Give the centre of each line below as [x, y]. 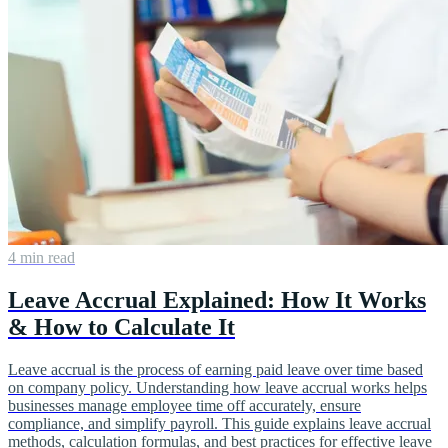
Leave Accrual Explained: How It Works [217, 300]
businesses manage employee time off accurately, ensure [184, 405]
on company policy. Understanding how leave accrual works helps [217, 387]
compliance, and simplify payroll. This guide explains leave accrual [219, 423]
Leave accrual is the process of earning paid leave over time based [215, 369]
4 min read [41, 258]
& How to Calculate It [121, 327]
